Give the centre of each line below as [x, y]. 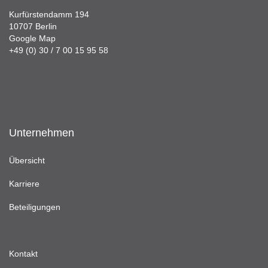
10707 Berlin [33, 26]
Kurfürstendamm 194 [49, 14]
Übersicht [27, 160]
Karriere [24, 184]
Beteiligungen [35, 207]
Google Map [32, 38]
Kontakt [23, 254]
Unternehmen [42, 133]
